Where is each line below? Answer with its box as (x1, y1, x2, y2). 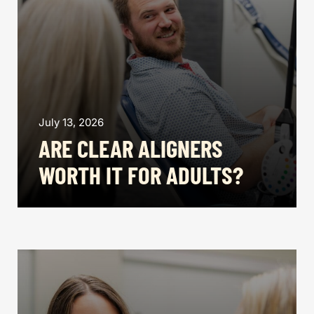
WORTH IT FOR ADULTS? (39, 160, 243, 189)
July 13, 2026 (39, 116, 104, 129)
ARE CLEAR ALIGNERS (39, 133, 223, 163)
